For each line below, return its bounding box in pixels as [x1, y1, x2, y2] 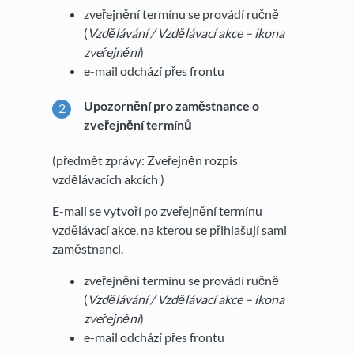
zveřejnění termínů [84, 117, 192, 133]
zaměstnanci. [52, 241, 123, 257]
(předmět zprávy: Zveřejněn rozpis [52, 153, 238, 168]
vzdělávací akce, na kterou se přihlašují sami [52, 222, 287, 238]
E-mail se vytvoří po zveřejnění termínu [52, 203, 262, 219]
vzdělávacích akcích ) [52, 171, 164, 187]
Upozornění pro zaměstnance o [84, 98, 259, 114]
